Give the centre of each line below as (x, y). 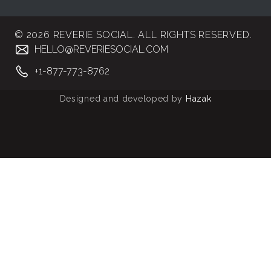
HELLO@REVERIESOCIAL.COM (101, 49)
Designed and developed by (122, 99)
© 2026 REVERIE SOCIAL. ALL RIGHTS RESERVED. (133, 35)
